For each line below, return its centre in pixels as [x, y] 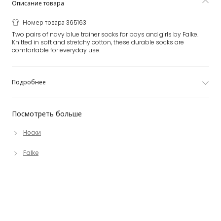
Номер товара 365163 [55, 22]
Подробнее [29, 82]
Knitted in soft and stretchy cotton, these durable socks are [98, 42]
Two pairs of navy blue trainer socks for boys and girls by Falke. [105, 34]
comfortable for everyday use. [56, 50]
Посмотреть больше [47, 114]
